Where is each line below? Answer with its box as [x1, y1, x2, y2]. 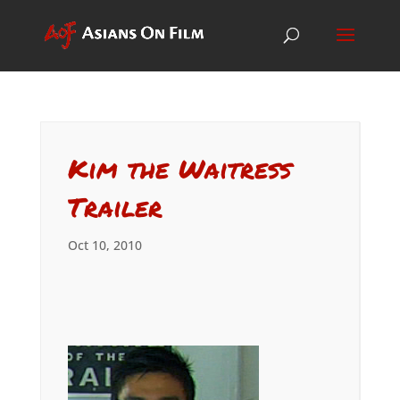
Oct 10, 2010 [67, 237, 142, 254]
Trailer [67, 188, 162, 225]
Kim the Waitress [67, 150, 291, 187]
